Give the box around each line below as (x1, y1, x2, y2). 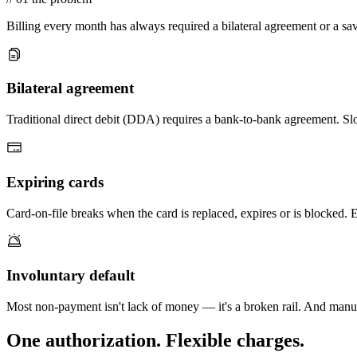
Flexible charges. (161, 329, 304, 351)
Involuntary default (6, 267, 135, 284)
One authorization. (6, 329, 161, 351)
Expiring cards (6, 173, 104, 190)
